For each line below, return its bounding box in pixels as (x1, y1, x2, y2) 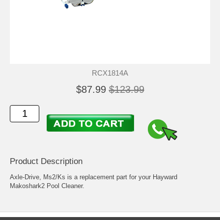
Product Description (10, 157, 82, 166)
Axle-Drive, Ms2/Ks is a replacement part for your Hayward (10, 173, 177, 181)
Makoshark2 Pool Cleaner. (10, 182, 84, 190)
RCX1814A (92, 69, 128, 77)
